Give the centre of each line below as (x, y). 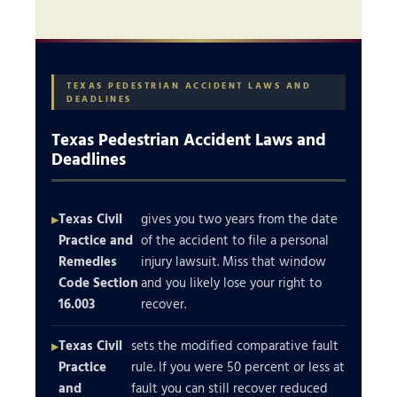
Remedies (88, 261)
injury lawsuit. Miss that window (234, 261)
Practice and (96, 240)
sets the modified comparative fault (235, 346)
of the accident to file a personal (235, 240)
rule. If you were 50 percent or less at (238, 367)
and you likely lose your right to (232, 283)
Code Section (98, 283)
